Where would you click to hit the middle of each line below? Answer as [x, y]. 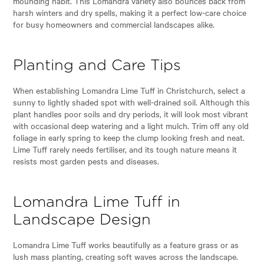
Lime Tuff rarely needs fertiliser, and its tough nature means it [125, 149]
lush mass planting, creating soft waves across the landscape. [126, 256]
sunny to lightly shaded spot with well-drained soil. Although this [132, 102]
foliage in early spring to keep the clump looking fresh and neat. [129, 137]
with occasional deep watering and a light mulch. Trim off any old [131, 125]
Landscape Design [82, 220]
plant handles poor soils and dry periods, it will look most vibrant [131, 113]
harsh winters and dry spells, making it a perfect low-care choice [130, 12]
